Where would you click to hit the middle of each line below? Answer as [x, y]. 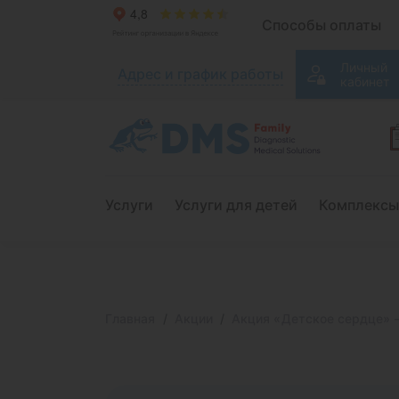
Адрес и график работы [200, 73]
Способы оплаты [322, 25]
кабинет [365, 81]
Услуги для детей [236, 205]
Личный [364, 67]
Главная [130, 318]
